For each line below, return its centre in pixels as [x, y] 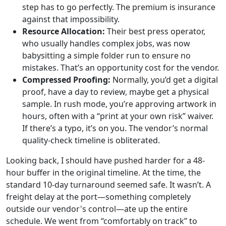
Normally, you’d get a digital [164, 79]
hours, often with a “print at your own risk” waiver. [118, 116]
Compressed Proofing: [66, 79]
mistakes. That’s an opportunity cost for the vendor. [121, 67]
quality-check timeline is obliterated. [91, 140]
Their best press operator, [155, 31]
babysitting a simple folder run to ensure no [106, 55]
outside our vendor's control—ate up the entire [97, 209]
